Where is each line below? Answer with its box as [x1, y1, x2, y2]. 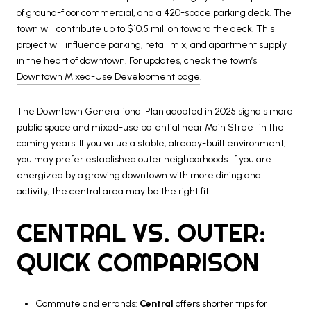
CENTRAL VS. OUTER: [17, 217, 266, 248]
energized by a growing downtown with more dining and [17, 169, 261, 182]
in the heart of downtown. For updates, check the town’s [17, 55, 257, 67]
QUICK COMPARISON [17, 246, 259, 278]
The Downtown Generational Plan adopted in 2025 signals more [17, 106, 293, 118]
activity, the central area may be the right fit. [17, 185, 211, 198]
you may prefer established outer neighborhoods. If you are [17, 153, 271, 166]
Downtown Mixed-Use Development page [17, 71, 200, 83]
